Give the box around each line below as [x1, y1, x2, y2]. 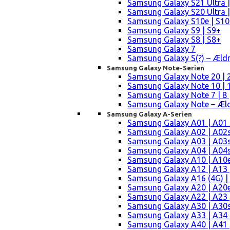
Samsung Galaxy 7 [127, 44, 196, 54]
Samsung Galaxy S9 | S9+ [127, 26, 221, 35]
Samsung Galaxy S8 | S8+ [127, 35, 221, 45]
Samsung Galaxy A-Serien [107, 110, 192, 118]
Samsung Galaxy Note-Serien [107, 64, 204, 72]
